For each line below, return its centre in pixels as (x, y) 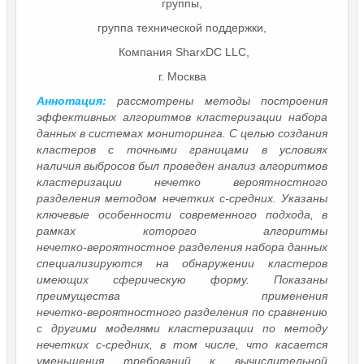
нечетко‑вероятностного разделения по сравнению (182, 312)
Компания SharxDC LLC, (182, 52)
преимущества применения (182, 295)
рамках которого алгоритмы (182, 230)
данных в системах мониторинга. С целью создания (182, 133)
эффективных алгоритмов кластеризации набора (182, 117)
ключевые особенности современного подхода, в (182, 214)
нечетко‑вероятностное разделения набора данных (182, 247)
